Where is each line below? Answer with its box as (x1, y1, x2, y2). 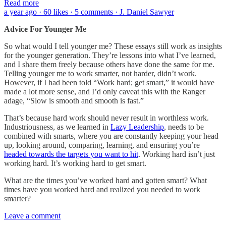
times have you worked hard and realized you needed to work (4, 185, 200, 194)
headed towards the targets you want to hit (4, 149, 138, 158)
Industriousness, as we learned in (4, 122, 110, 131)
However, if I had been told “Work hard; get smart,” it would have (4, 78, 214, 87)
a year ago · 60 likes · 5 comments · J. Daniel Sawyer (4, 7, 174, 16)
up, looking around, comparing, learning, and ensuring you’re (4, 140, 200, 149)
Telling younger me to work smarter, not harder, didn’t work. (4, 69, 197, 78)
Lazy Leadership (110, 122, 164, 131)
